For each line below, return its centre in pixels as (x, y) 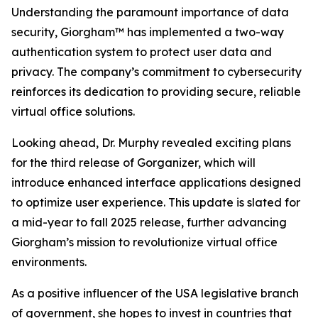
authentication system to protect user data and (142, 52)
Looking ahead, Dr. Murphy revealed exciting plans (151, 143)
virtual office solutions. (73, 111)
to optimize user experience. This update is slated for (156, 202)
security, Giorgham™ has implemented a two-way (148, 32)
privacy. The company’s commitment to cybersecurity (157, 72)
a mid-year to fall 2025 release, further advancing (149, 222)
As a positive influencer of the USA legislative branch (155, 293)
